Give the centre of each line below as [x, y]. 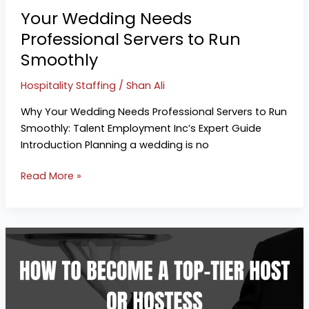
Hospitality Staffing [68, 85]
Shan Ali [145, 85]
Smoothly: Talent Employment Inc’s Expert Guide [141, 128]
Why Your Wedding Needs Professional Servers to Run [153, 111]
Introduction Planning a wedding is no [114, 144]
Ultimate [41, 252]
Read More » [51, 176]
